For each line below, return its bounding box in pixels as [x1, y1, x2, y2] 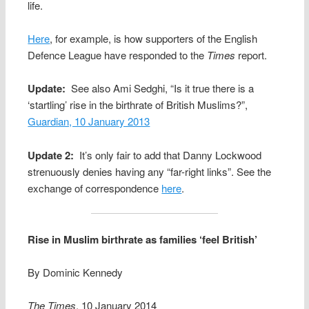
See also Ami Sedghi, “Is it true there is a [66, 81, 255, 96]
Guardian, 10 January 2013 [28, 114, 150, 129]
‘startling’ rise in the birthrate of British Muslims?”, [28, 97, 248, 112]
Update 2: [28, 147, 74, 163]
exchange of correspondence [28, 180, 162, 195]
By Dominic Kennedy [28, 264, 123, 279]
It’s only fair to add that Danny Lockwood [74, 147, 262, 162]
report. [235, 48, 268, 63]
